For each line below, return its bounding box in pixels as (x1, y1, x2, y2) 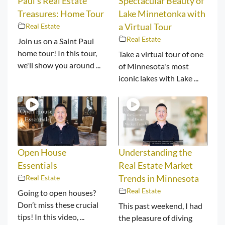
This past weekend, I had (119, 201, 202, 211)
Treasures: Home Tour (18, 8, 104, 19)
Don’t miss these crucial (18, 200, 98, 210)
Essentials (18, 160, 57, 171)
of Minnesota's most (119, 61, 189, 71)
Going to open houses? (18, 188, 96, 198)
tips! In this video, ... (18, 212, 84, 222)
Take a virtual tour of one (119, 49, 203, 59)
